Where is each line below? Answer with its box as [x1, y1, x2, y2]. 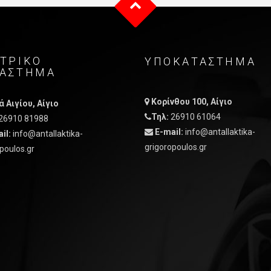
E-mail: [155, 127, 185, 137]
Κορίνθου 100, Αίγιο [151, 97, 232, 106]
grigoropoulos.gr [145, 142, 207, 152]
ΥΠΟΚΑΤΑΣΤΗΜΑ [145, 55, 256, 68]
